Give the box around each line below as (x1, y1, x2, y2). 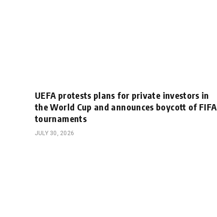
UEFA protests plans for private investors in (35, 89, 209, 101)
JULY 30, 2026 (35, 129, 75, 137)
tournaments (35, 112, 87, 124)
